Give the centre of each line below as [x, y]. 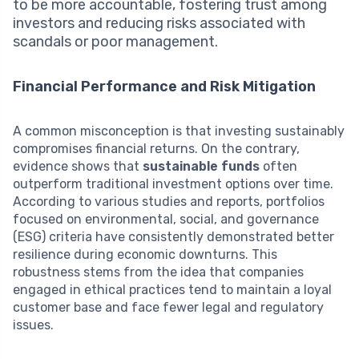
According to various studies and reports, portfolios [169, 201]
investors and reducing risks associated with [159, 23]
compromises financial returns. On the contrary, [156, 148]
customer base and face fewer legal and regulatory [168, 307]
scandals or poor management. [115, 41]
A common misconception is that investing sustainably [179, 131]
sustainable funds [201, 166]
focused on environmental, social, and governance [166, 219]
